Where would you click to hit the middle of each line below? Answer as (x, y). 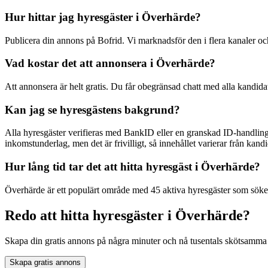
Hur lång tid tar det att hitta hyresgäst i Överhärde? (133, 167)
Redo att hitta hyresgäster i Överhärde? (127, 215)
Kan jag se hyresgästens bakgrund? (92, 109)
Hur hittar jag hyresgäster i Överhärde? (103, 17)
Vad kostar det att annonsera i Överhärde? (110, 63)
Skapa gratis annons (45, 262)
